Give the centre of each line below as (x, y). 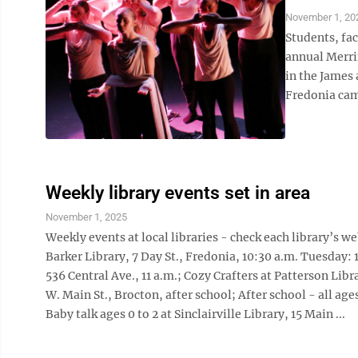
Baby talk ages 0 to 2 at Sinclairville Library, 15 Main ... (195, 314)
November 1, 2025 (86, 217)
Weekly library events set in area (178, 193)
